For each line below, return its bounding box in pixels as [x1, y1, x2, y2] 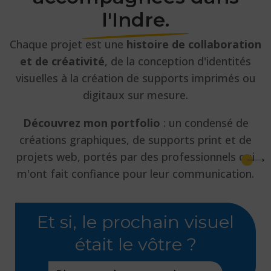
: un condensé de [160, 115, 249, 130]
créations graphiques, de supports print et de [19, 132, 252, 147]
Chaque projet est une [10, 36, 126, 51]
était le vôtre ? [74, 233, 197, 255]
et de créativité [20, 53, 105, 68]
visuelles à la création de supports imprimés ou [15, 70, 256, 85]
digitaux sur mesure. [83, 87, 188, 102]
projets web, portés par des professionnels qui [16, 149, 255, 164]
